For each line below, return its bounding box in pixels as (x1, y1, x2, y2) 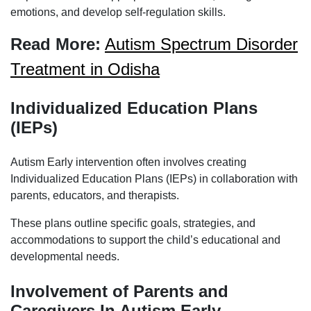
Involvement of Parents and (10, 282, 228, 301)
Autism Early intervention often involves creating (10, 156, 246, 169)
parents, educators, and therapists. (10, 190, 179, 202)
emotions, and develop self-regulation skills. (10, 6, 226, 19)
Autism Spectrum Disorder (105, 35, 298, 54)
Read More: (10, 35, 101, 54)
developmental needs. (10, 251, 119, 263)
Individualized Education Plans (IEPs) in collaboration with (10, 173, 298, 185)
